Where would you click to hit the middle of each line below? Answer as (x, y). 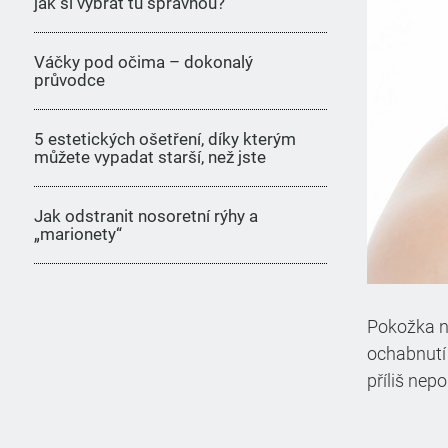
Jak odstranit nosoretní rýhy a (145, 216)
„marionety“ (77, 234)
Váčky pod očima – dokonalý (143, 62)
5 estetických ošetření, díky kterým (164, 139)
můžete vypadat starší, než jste (149, 157)
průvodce (69, 80)
